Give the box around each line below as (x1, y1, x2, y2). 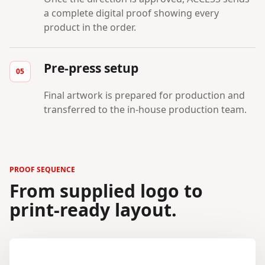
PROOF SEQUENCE (9, 164, 75, 174)
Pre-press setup (44, 59, 138, 76)
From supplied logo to (9, 178, 203, 203)
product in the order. (44, 20, 136, 34)
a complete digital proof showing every (44, 6, 219, 20)
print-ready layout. (9, 197, 177, 222)
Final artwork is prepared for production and (44, 88, 245, 102)
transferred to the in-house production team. (44, 102, 247, 116)
